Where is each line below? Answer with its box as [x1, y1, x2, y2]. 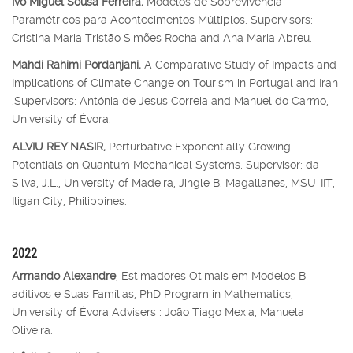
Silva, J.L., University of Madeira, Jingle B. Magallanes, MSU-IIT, [12, 176, 335, 189]
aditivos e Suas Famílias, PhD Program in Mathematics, [12, 287, 293, 300]
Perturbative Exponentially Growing [109, 139, 291, 153]
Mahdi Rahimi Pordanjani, [12, 58, 144, 72]
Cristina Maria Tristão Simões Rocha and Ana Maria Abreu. [12, 31, 312, 44]
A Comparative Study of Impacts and [144, 58, 336, 72]
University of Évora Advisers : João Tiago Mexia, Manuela [12, 305, 304, 318]
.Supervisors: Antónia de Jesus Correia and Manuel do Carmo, [12, 95, 329, 108]
